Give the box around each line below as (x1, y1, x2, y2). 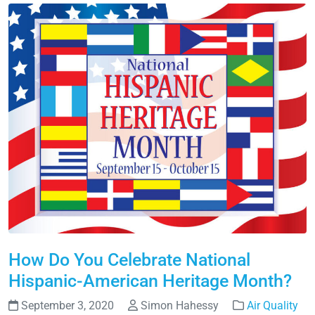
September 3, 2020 (18, 299, 117, 313)
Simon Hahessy (138, 299, 221, 313)
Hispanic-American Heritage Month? (8, 271, 292, 292)
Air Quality (247, 299, 298, 313)
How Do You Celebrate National (8, 250, 250, 271)
